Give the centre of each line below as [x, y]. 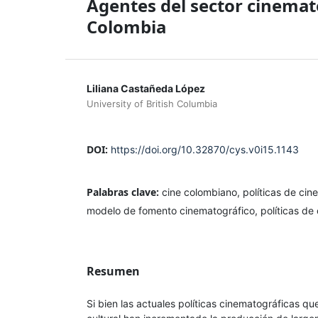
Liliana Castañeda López [146, 88]
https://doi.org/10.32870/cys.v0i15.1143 [205, 149]
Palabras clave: [124, 192]
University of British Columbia [152, 103]
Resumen [113, 271]
